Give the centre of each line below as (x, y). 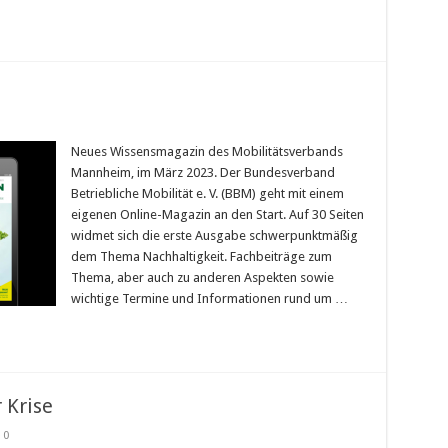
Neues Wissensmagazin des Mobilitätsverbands (206, 152)
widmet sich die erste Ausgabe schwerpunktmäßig (214, 236)
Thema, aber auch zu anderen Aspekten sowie (202, 278)
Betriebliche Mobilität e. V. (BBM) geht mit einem (207, 194)
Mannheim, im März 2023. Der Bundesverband (202, 173)
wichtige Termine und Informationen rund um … (209, 299)
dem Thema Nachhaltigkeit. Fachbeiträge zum (201, 257)
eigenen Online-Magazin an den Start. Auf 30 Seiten (217, 215)
